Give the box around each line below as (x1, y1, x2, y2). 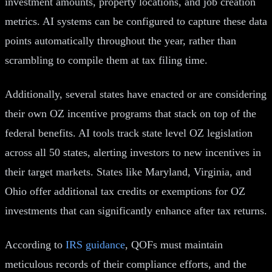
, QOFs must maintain (125, 238, 223, 251)
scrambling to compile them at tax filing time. (5, 53, 208, 66)
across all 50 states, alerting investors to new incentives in (5, 146, 261, 158)
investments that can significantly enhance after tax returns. (5, 204, 267, 217)
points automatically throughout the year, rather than (5, 34, 236, 47)
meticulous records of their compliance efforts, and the (5, 257, 246, 270)
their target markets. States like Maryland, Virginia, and (5, 165, 251, 178)
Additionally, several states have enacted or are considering (5, 87, 267, 100)
